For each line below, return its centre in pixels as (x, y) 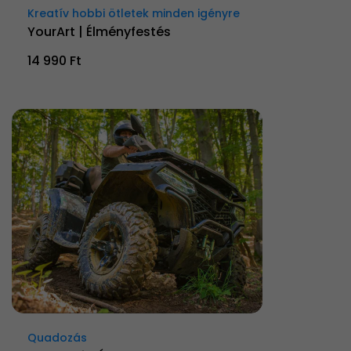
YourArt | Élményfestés (99, 31)
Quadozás (57, 337)
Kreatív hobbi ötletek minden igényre (134, 13)
